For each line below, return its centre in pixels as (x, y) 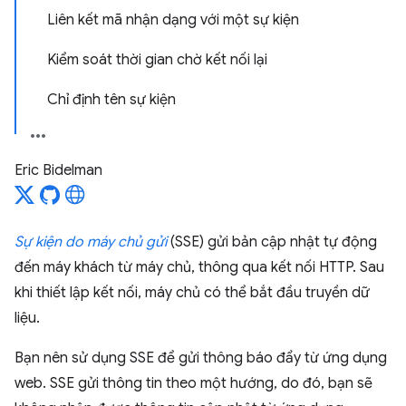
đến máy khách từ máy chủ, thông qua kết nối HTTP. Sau (199, 267)
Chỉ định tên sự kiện (111, 100)
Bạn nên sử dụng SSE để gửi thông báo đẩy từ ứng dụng (201, 358)
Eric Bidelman (58, 170)
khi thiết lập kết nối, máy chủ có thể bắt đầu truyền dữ (192, 293)
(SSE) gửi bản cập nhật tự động (272, 242)
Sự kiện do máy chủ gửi (91, 242)
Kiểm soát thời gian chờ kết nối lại (157, 60)
